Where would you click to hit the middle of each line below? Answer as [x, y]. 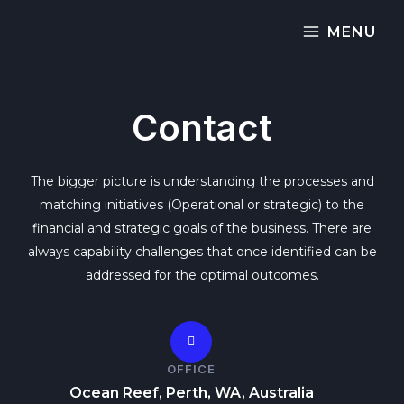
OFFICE [191, 369]
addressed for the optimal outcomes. [202, 275]
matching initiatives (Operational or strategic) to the [202, 205]
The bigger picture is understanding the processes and [202, 181]
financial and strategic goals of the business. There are [202, 228]
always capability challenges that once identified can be [202, 252]
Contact [202, 128]
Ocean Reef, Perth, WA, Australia [191, 393]
